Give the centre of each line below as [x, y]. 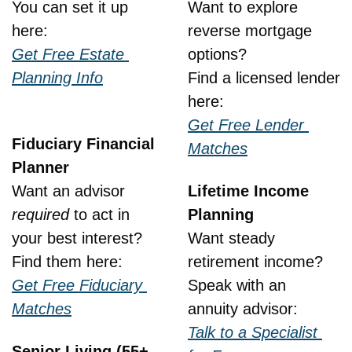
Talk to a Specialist [253, 332]
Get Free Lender [246, 125]
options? [217, 54]
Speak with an [237, 285]
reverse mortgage [250, 31]
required [40, 214]
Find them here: [67, 262]
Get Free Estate [68, 54]
